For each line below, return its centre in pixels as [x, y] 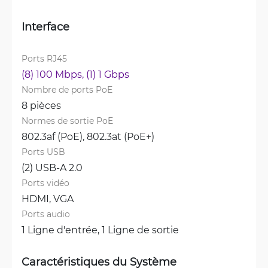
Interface [45, 26]
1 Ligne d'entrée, [62, 229]
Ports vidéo [45, 183]
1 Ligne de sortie [140, 229]
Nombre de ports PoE [67, 89]
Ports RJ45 [44, 58]
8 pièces [41, 105]
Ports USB [43, 152]
